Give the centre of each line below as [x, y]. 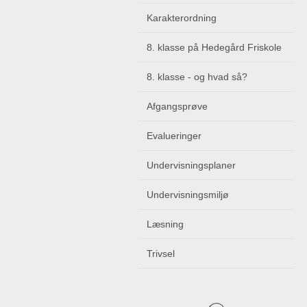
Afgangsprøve [177, 106]
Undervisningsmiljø [188, 195]
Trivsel [161, 254]
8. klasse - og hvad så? [197, 77]
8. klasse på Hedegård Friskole [214, 47]
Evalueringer [174, 136]
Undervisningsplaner [191, 165]
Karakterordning [182, 18]
